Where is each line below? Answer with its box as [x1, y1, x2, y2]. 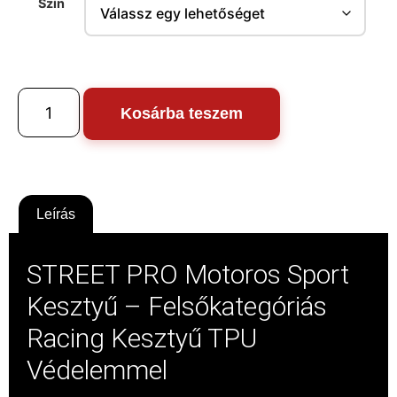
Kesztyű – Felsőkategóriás [27, 290, 327, 322]
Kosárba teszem [121, 105, 243, 123]
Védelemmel [27, 354, 167, 385]
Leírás [36, 206, 76, 222]
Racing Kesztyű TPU [27, 322, 257, 354]
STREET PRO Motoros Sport [27, 258, 349, 290]
